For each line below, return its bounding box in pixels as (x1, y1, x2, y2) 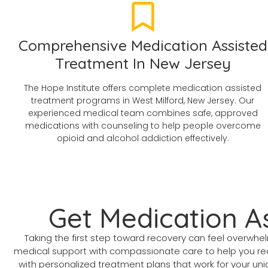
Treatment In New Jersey (54, 54, 231, 73)
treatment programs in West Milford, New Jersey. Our (31, 95, 255, 107)
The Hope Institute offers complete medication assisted (24, 82, 262, 95)
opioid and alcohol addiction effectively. (56, 132, 229, 145)
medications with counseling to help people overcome (25, 120, 261, 132)
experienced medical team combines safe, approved (28, 107, 258, 120)
